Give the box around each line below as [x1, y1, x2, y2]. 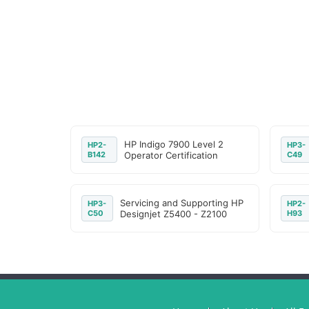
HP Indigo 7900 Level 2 [123, 139, 223, 150]
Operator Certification [123, 150, 218, 161]
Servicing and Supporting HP [119, 197, 243, 208]
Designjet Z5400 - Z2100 [119, 208, 227, 219]
